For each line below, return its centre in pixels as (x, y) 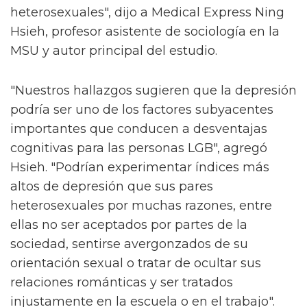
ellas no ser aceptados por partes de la (129, 225)
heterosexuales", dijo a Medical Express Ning (147, 13)
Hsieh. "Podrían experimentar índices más (140, 168)
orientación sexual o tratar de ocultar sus (136, 263)
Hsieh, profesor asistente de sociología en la (145, 32)
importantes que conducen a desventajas (139, 129)
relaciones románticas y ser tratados (122, 283)
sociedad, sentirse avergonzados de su (129, 244)
